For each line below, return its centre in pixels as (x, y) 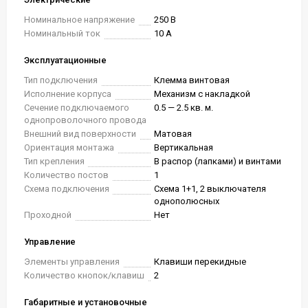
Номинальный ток (62, 33)
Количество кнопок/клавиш (84, 275)
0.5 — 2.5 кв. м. (184, 108)
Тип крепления (54, 161)
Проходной (48, 215)
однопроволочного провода (85, 120)
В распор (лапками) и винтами (218, 161)
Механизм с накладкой (202, 94)
